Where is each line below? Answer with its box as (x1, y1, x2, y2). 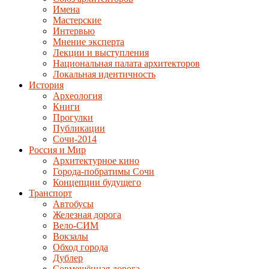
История (29, 80, 64, 90)
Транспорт (29, 188, 72, 198)
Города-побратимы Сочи (53, 166, 154, 177)
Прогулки (53, 112, 93, 122)
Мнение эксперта (53, 37, 124, 47)
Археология (53, 91, 102, 101)
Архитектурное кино (53, 156, 139, 166)
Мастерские (53, 15, 101, 25)
